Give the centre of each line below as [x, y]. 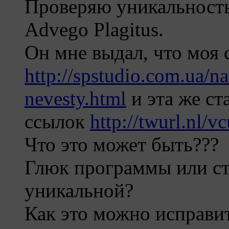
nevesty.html [75, 99]
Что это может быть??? [122, 145]
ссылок [57, 122]
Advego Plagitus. [94, 30]
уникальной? [79, 191]
